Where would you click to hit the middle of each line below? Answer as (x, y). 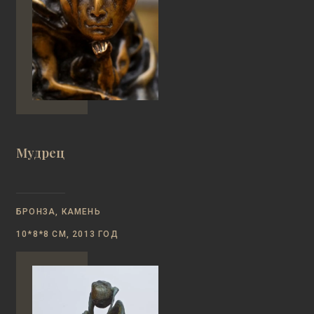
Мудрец (40, 153)
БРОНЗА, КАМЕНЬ (59, 212)
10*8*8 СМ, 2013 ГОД (67, 234)
